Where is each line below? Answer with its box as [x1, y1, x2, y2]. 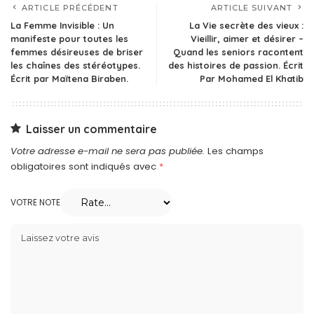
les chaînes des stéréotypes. [11, 59, 140, 71]
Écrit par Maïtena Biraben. [11, 72, 128, 84]
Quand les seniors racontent [173, 46, 303, 57]
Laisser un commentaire [26, 121, 157, 136]
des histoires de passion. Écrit [168, 59, 303, 71]
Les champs [207, 144, 264, 158]
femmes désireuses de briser [11, 46, 143, 57]
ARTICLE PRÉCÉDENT [22, 2, 118, 13]
